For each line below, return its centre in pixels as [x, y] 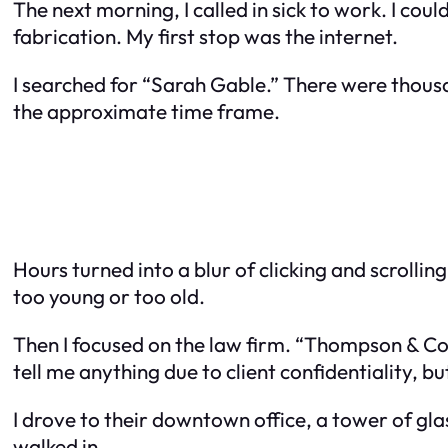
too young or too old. [109, 296]
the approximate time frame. [146, 110]
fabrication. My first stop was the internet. [205, 35]
